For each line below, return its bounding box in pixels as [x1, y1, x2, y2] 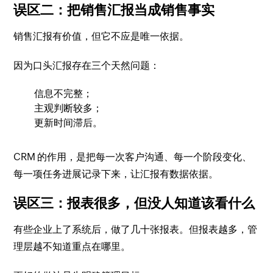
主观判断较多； [34, 102, 103, 114]
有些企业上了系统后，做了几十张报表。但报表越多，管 [13, 223, 258, 235]
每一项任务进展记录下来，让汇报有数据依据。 [13, 168, 219, 180]
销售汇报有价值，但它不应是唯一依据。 [13, 30, 190, 42]
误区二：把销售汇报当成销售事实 [13, 2, 215, 18]
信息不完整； [34, 87, 93, 99]
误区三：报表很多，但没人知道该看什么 [13, 195, 255, 211]
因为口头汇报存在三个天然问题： [13, 59, 160, 71]
